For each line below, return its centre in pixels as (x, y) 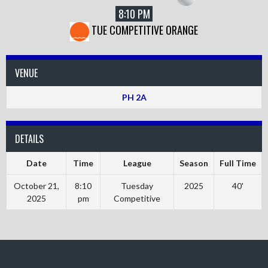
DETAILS (29, 138)
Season (194, 163)
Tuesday (137, 185)
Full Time (238, 163)
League (137, 163)
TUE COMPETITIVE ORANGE (145, 30)
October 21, (36, 185)
